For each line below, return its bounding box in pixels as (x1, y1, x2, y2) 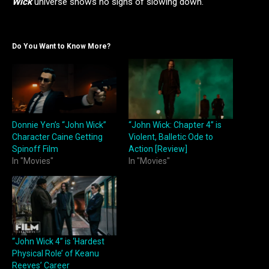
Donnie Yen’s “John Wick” (12, 119, 106, 130)
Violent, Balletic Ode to (128, 131, 213, 142)
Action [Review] (128, 144, 187, 154)
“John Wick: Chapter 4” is (128, 119, 222, 130)
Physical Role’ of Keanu (12, 249, 99, 259)
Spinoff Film (12, 144, 58, 154)
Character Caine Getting (12, 131, 103, 142)
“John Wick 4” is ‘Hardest (12, 237, 104, 247)
